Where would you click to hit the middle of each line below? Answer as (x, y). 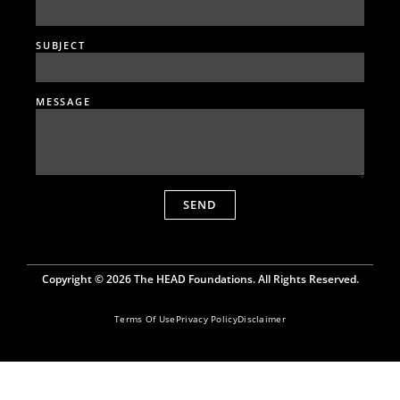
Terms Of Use (145, 318)
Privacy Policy (206, 318)
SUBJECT (61, 45)
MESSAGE (63, 101)
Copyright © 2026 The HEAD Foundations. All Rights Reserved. (200, 279)
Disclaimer (261, 318)
